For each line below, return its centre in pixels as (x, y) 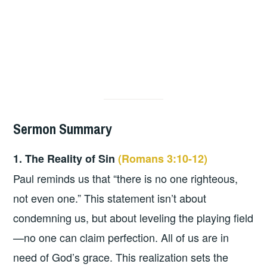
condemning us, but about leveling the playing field (133, 218)
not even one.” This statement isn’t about (110, 198)
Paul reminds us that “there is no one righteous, (126, 178)
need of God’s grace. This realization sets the (121, 257)
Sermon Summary (63, 129)
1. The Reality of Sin (66, 159)
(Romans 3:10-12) (163, 159)
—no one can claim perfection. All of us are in (121, 237)
